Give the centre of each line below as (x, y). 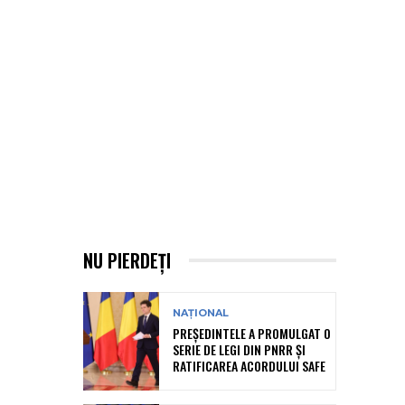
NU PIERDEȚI (127, 260)
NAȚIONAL (201, 313)
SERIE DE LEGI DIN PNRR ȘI (239, 350)
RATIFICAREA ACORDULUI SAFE (249, 366)
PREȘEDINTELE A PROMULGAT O (252, 334)
